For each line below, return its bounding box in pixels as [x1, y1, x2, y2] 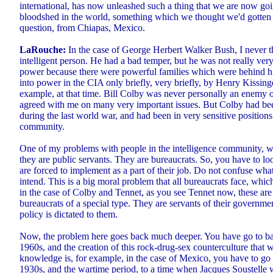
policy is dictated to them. [19, 209, 118, 220]
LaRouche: [19, 44, 66, 55]
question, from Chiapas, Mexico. [19, 23, 145, 34]
